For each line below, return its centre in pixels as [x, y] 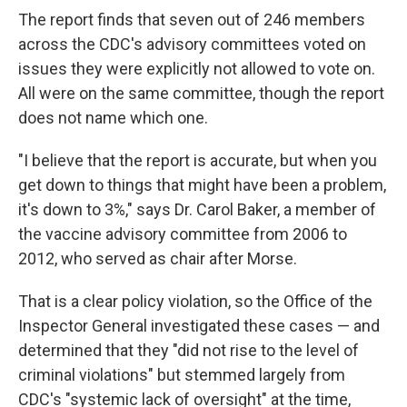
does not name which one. [113, 118]
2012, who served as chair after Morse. [158, 258]
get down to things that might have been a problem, [202, 185]
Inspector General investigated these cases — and [199, 326]
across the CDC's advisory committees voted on [192, 44]
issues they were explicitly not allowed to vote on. [197, 69]
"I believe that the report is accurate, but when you [198, 160]
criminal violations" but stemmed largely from [182, 375]
